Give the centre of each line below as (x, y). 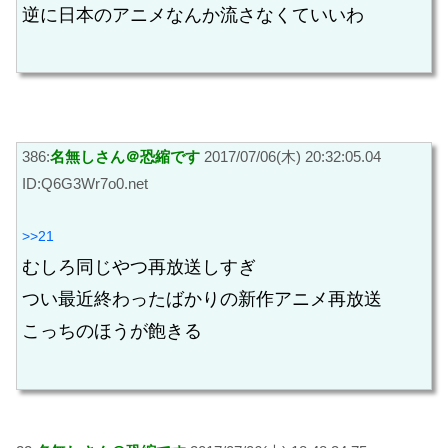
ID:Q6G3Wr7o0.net (85, 184)
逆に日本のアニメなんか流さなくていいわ (193, 14)
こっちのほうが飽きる (112, 330)
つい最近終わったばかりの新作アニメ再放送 (202, 298)
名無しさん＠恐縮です (125, 157)
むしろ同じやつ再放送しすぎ (139, 266)
